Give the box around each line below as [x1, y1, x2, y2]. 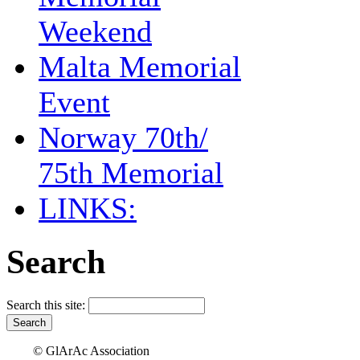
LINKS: [39, 190, 137, 225]
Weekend [39, 14, 152, 48]
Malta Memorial [39, 49, 241, 84]
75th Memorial [39, 155, 223, 190]
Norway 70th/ [39, 120, 208, 154]
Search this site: [6, 297, 88, 312]
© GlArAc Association [33, 344, 149, 358]
